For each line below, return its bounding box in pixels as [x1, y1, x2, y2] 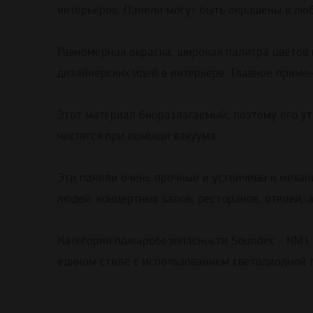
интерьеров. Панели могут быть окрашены [57, 3, 285, 18]
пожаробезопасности [115, 233, 228, 249]
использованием [143, 254, 229, 270]
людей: [57, 191, 96, 207]
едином [57, 254, 96, 270]
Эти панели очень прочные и [57, 170, 212, 186]
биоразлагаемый [139, 108, 227, 123]
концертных [96, 191, 158, 207]
